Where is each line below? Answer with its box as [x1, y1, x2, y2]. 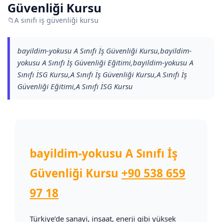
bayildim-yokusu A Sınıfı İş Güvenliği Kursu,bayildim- [17, 46, 192, 55]
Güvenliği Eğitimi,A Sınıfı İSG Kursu [17, 81, 133, 91]
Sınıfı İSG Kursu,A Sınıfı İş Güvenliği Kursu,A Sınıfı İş [17, 69, 187, 79]
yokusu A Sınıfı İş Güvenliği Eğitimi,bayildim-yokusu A [17, 57, 193, 67]
